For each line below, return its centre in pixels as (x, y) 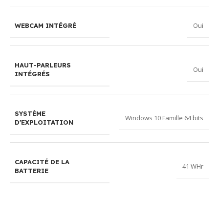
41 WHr (193, 166)
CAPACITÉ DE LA (42, 162)
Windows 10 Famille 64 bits (164, 118)
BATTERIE (32, 170)
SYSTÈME (30, 113)
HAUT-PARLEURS (43, 65)
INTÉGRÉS (32, 74)
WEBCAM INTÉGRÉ (45, 25)
